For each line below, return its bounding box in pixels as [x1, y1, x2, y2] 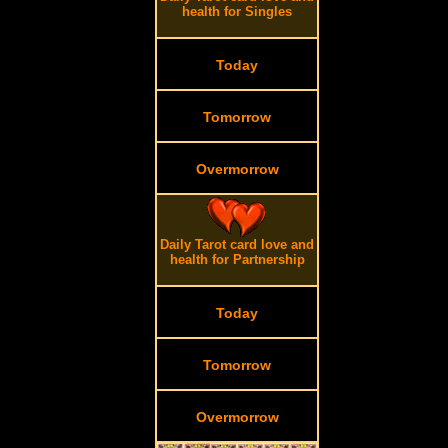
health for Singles [182, 4, 293, 19]
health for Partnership [169, 252, 305, 267]
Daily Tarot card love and [160, 237, 315, 252]
